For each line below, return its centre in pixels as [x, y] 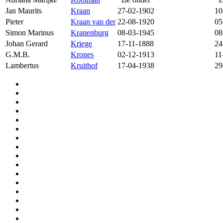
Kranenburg [90, 32]
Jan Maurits [24, 10]
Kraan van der [93, 21]
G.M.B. [18, 54]
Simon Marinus [30, 32]
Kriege [81, 43]
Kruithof [84, 65]
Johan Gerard [27, 43]
